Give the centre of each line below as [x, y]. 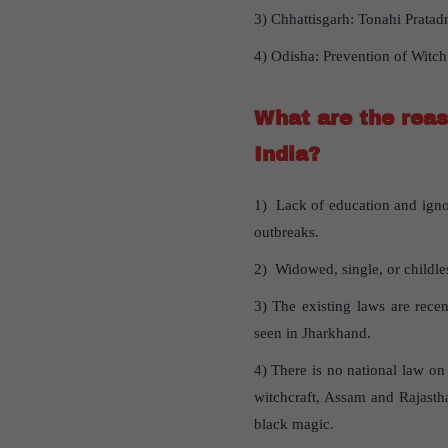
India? [286, 154]
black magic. [293, 424]
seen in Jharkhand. [312, 333]
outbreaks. [286, 232]
